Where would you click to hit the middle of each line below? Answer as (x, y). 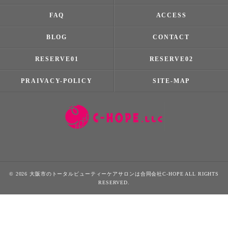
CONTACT (171, 37)
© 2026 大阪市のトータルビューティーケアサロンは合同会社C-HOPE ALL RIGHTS (114, 174)
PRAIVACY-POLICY (57, 81)
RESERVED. (114, 183)
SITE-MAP (171, 81)
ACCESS (171, 15)
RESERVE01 (57, 59)
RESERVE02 (171, 59)
